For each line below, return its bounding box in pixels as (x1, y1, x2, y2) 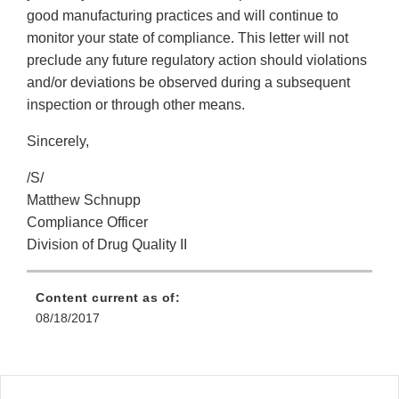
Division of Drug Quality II (27, 237, 187, 253)
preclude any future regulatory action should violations (27, 53, 367, 69)
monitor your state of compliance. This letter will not (27, 30, 348, 46)
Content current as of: (36, 290, 180, 305)
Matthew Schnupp (27, 192, 141, 208)
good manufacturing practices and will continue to (27, 8, 338, 24)
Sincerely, (27, 134, 89, 150)
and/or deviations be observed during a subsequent (27, 75, 350, 91)
